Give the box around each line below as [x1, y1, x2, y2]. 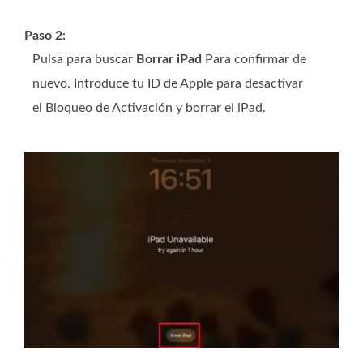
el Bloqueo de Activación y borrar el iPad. [32, 100, 266, 114]
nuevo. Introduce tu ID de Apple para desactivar [32, 76, 303, 90]
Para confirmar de [202, 52, 306, 66]
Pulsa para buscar [32, 52, 136, 66]
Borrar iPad [136, 52, 202, 66]
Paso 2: [24, 28, 66, 42]
